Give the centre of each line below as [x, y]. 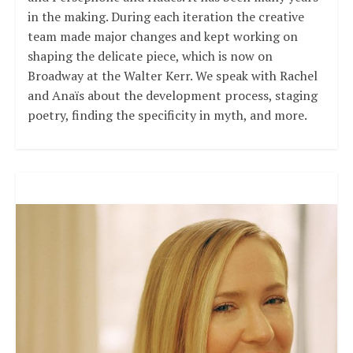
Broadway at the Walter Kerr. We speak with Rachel [172, 76]
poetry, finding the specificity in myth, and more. [167, 115]
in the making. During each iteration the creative [165, 17]
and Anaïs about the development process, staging [172, 96]
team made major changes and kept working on [162, 37]
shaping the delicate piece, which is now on [150, 56]
